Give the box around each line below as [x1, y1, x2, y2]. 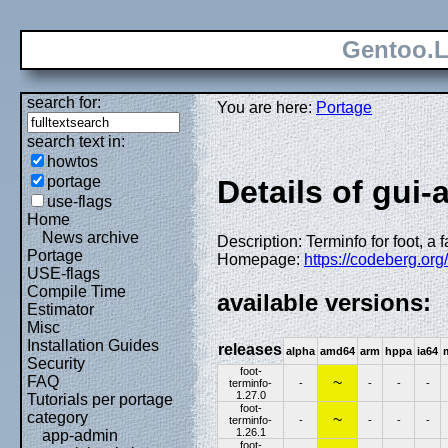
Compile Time [27, 283, 126, 300]
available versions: [217, 288, 431, 316]
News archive [42, 229, 139, 246]
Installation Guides [27, 337, 159, 354]
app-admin [42, 427, 118, 444]
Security [27, 355, 85, 372]
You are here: [217, 99, 316, 116]
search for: [27, 94, 101, 111]
